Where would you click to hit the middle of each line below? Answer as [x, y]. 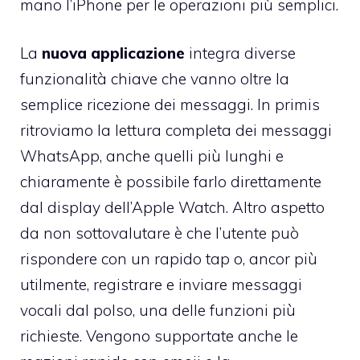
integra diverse [240, 53]
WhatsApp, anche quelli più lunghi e [152, 156]
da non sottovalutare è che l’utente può [160, 233]
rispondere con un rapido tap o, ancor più [169, 259]
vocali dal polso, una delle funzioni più [158, 311]
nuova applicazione [113, 53]
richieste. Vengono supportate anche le [159, 336]
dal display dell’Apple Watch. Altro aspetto [172, 208]
